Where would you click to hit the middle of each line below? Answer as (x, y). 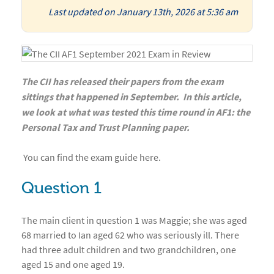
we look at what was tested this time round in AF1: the (136, 113)
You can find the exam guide (81, 157)
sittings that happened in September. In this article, (131, 98)
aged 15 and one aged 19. (73, 265)
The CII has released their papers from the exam (123, 82)
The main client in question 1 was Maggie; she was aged (134, 220)
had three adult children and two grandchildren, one (129, 250)
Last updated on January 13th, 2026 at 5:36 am (143, 12)
